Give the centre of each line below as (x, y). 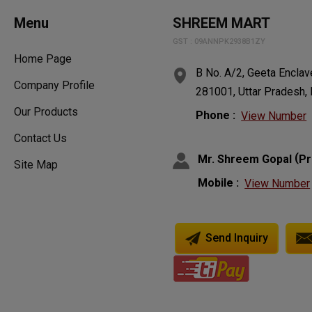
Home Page (43, 59)
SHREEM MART (222, 23)
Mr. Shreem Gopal (245, 159)
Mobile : (219, 182)
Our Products (46, 112)
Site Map (36, 165)
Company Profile (54, 86)
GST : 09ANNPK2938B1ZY (219, 42)
